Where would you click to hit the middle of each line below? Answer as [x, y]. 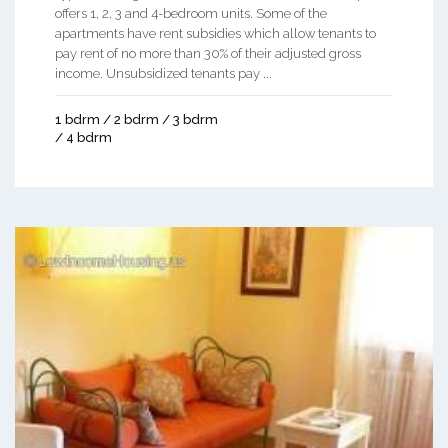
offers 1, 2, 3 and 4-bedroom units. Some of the [191, 13]
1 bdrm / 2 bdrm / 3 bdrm [136, 119]
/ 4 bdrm [83, 137]
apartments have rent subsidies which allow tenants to [215, 33]
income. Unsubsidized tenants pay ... [163, 73]
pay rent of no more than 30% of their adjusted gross [208, 53]
